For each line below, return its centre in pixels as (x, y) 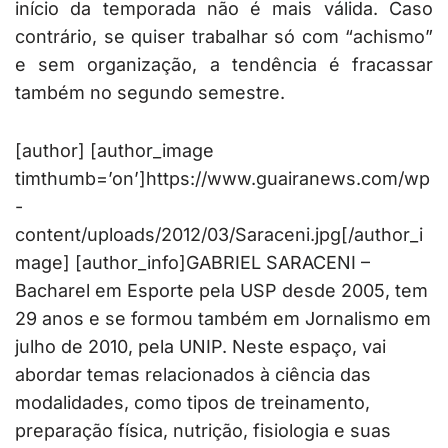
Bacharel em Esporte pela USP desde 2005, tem (221, 291)
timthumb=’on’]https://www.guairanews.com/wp (222, 179)
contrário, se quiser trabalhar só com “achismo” (224, 37)
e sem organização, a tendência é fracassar (224, 65)
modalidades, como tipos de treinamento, (192, 403)
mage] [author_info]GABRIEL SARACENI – (192, 263)
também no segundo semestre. (150, 93)
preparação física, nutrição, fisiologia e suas (203, 431)
